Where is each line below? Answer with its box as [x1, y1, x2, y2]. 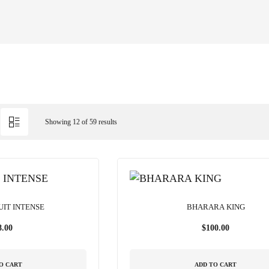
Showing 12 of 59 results [44, 118, 117, 126]
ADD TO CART [195, 261, 237, 268]
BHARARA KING [186, 202, 245, 211]
